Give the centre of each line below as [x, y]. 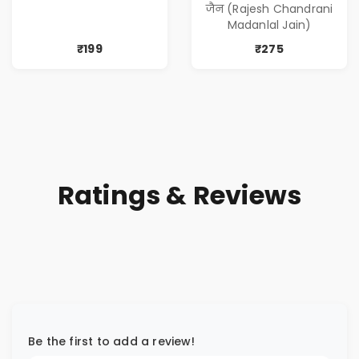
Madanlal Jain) [269, 25]
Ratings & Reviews [179, 196]
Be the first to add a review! [111, 342]
